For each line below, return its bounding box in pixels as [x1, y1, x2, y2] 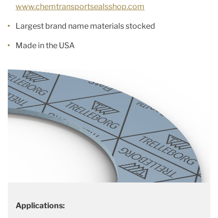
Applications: [16, 201, 65, 211]
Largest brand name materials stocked [16, 21, 155, 31]
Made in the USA [16, 41, 75, 50]
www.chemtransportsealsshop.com [16, 2, 145, 11]
